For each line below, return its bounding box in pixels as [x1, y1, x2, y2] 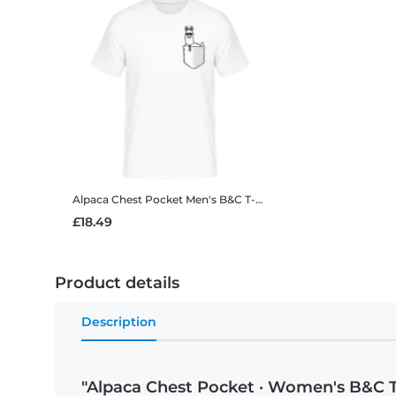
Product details [55, 273, 179, 293]
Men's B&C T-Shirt [186, 193, 255, 207]
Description [81, 314, 156, 331]
